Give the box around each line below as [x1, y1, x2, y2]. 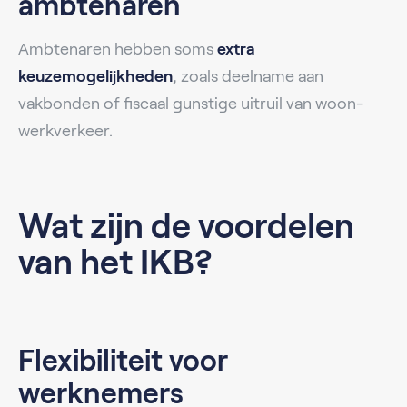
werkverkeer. [18, 121, 113, 140]
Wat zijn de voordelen [18, 206, 354, 245]
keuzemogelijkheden [18, 66, 173, 85]
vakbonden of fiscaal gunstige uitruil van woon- [18, 94, 363, 113]
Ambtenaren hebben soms [18, 39, 217, 58]
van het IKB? [18, 243, 213, 282]
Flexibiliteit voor [18, 343, 228, 377]
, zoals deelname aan [173, 66, 323, 85]
